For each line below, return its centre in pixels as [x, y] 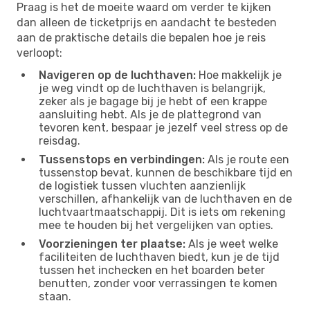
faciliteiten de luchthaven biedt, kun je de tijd [159, 257]
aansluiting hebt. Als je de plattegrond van [150, 114]
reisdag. [60, 140]
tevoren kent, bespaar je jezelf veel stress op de [163, 127]
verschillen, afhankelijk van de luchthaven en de [165, 199]
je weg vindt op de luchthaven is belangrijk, [152, 88]
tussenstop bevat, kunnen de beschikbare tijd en [166, 172]
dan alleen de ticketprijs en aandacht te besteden [147, 22]
